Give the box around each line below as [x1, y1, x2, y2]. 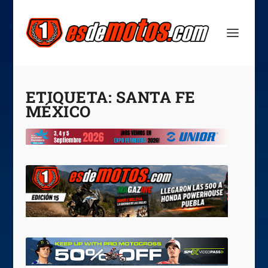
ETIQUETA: [25, 87, 116, 107]
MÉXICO [25, 101, 91, 121]
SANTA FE [115, 87, 196, 107]
